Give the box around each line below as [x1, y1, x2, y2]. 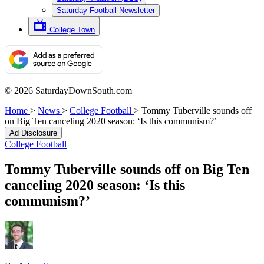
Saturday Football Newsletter [57, 6, 155, 15]
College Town [49, 25, 95, 34]
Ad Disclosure [9, 128, 57, 137]
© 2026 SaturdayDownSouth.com [5, 85, 132, 95]
